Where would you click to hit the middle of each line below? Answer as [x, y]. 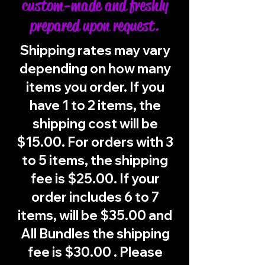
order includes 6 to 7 [95, 197]
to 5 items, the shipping [95, 160]
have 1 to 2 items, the [95, 105]
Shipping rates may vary [95, 50]
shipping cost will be [95, 124]
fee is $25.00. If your [95, 179]
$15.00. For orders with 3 [95, 142]
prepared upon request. [95, 25]
